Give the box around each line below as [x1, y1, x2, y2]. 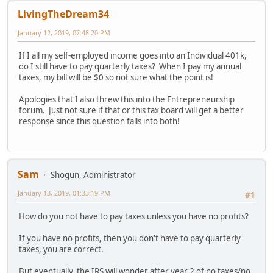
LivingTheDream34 [18, 7, 109, 21]
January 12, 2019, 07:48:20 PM [18, 27, 110, 37]
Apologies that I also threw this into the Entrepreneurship [19, 94, 235, 105]
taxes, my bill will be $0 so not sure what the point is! [19, 72, 213, 83]
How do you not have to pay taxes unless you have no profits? [19, 210, 249, 222]
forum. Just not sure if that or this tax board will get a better [19, 105, 244, 116]
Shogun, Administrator [51, 169, 136, 181]
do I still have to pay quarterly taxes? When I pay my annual [19, 61, 241, 73]
